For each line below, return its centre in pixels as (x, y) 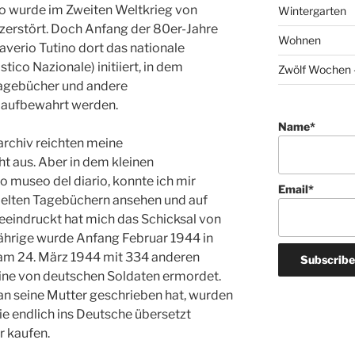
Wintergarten (312, 11)
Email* (296, 189)
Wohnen (299, 40)
